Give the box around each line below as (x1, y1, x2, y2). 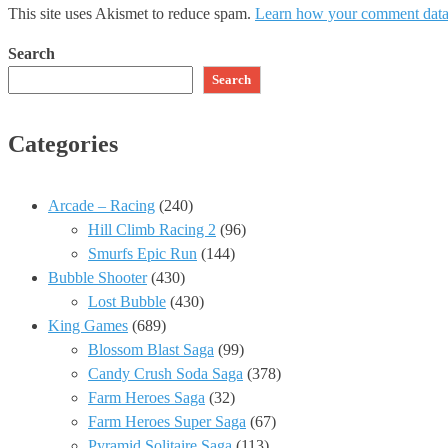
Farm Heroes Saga (88, 389, 205, 407)
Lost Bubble (88, 293, 166, 311)
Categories (8, 131, 118, 158)
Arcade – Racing (48, 197, 155, 215)
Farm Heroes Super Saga (88, 413, 246, 431)
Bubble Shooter (48, 269, 147, 287)
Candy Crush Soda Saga (88, 365, 243, 383)
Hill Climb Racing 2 (88, 221, 216, 239)
